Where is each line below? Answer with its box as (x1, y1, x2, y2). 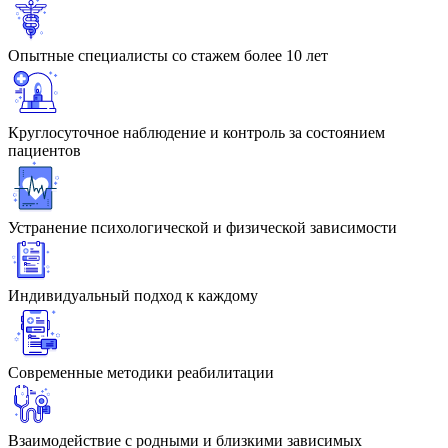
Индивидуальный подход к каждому (8, 286, 258, 304)
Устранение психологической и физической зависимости (8, 218, 397, 236)
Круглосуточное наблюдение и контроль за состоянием (8, 123, 385, 141)
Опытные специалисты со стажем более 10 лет (8, 46, 328, 64)
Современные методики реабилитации (8, 363, 274, 381)
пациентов (8, 141, 81, 159)
